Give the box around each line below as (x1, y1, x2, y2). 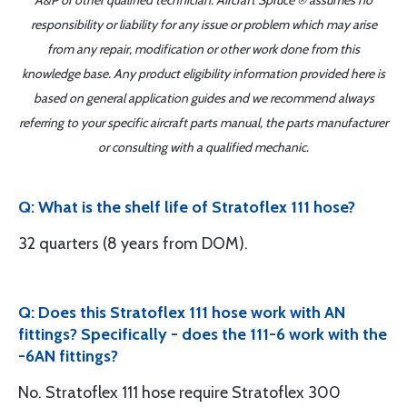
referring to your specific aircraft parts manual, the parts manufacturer (19, 114, 388, 131)
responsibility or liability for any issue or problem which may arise (30, 16, 377, 33)
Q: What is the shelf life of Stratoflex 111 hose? (18, 197, 355, 217)
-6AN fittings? (18, 346, 118, 366)
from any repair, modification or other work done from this (47, 41, 360, 57)
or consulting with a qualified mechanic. (98, 139, 309, 155)
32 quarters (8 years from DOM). (18, 233, 248, 253)
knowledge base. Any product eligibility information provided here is (22, 65, 385, 82)
